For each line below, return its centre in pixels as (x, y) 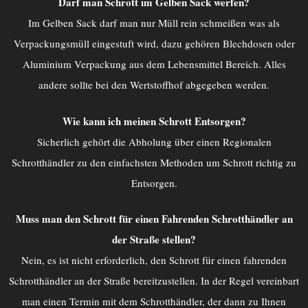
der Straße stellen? (154, 240)
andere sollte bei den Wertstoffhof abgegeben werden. (154, 85)
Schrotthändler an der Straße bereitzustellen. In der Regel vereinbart (154, 281)
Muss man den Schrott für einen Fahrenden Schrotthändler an (154, 219)
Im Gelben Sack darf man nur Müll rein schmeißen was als (154, 23)
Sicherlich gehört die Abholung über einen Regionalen (154, 141)
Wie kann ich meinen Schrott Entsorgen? (154, 121)
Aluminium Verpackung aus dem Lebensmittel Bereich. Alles (154, 64)
